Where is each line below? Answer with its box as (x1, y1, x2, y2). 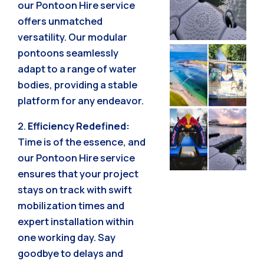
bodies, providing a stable (18, 77, 137, 91)
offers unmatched (18, 14, 103, 28)
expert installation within (18, 214, 134, 228)
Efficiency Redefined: (28, 119, 130, 133)
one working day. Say (18, 230, 115, 244)
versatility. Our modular (18, 29, 127, 44)
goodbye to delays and (18, 246, 123, 260)
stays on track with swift (18, 183, 132, 196)
